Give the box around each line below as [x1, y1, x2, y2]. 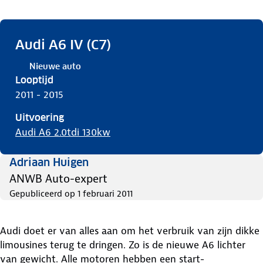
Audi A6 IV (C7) [15, 36, 112, 53]
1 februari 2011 [77, 188, 133, 200]
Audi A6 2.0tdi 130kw [15, 126, 110, 139]
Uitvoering [15, 112, 64, 124]
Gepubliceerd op [9, 188, 75, 200]
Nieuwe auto [29, 61, 81, 72]
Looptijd [15, 74, 53, 86]
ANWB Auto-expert [9, 171, 107, 186]
